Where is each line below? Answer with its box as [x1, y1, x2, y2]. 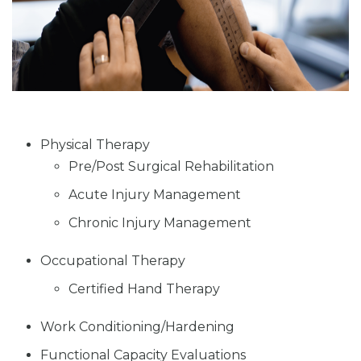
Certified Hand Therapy [68, 281, 220, 297]
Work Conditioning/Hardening [40, 319, 234, 335]
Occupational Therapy [40, 253, 185, 269]
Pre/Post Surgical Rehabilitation [68, 159, 274, 175]
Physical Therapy [40, 137, 150, 153]
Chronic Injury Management [68, 215, 251, 231]
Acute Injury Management [68, 187, 241, 203]
